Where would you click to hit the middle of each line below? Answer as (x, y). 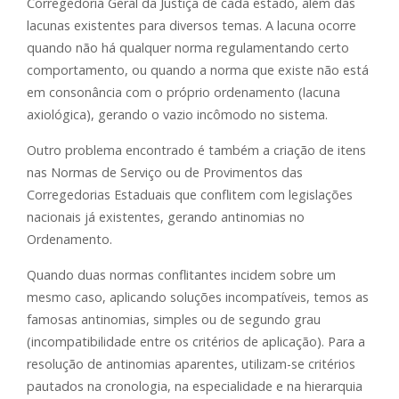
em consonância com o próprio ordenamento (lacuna (183, 93)
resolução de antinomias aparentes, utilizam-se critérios (191, 364)
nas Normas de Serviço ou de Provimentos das (165, 173)
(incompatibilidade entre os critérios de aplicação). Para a (196, 342)
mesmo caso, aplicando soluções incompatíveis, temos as (198, 297)
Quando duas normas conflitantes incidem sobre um (181, 275)
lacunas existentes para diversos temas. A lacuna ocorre (191, 26)
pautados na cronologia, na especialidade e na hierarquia (195, 387)
